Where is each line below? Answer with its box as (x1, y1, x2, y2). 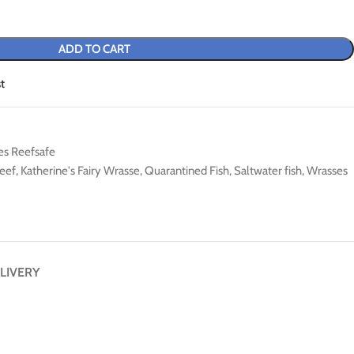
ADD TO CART (58, 42, 130, 56)
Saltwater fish (234, 164, 302, 178)
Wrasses (307, 164, 348, 178)
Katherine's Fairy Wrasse (21, 164, 140, 178)
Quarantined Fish (145, 164, 229, 178)
